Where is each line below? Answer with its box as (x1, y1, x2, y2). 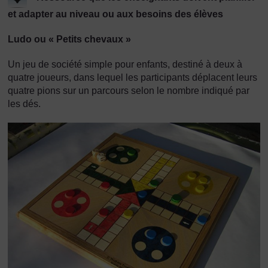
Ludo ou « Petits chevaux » (8, 34, 131, 44)
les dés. (8, 99, 41, 109)
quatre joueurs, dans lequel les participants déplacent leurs (8, 72, 257, 83)
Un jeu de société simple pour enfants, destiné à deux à (8, 59, 242, 69)
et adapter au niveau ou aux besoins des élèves (8, 9, 223, 19)
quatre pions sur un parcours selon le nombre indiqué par (8, 86, 249, 96)
